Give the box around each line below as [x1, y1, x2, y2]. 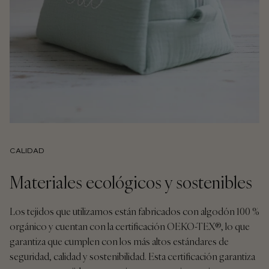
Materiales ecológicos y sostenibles [10, 171, 252, 194]
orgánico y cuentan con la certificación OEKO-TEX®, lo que [10, 220, 250, 233]
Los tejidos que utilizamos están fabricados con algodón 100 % [10, 205, 259, 218]
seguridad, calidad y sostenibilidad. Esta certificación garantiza [10, 250, 255, 263]
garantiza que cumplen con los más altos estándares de [10, 235, 229, 248]
